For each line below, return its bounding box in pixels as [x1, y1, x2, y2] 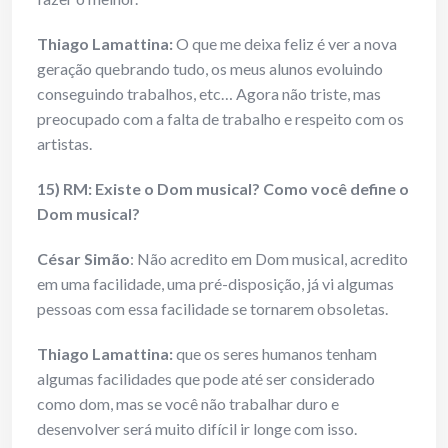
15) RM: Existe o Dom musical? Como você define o [37, 179, 409, 199]
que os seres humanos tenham [176, 344, 377, 364]
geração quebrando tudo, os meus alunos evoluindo [37, 59, 383, 79]
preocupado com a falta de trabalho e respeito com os [37, 109, 404, 129]
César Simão [37, 249, 130, 269]
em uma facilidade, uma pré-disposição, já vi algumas [37, 274, 394, 294]
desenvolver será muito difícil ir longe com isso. [37, 419, 357, 439]
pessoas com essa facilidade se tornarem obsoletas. [37, 299, 388, 319]
